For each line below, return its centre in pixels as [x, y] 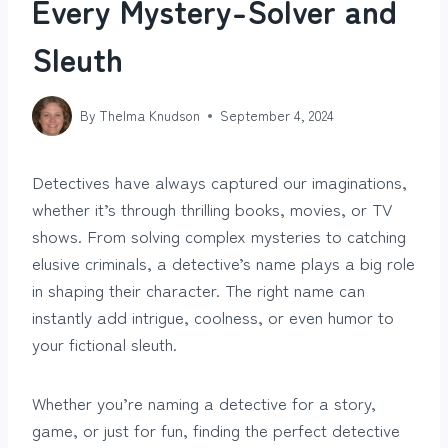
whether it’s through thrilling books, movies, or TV [212, 208]
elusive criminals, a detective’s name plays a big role [223, 262]
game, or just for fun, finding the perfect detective [216, 429]
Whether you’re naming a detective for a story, [204, 402]
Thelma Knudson [150, 115]
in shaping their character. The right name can [198, 289]
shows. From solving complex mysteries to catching [219, 235]
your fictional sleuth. [104, 343]
